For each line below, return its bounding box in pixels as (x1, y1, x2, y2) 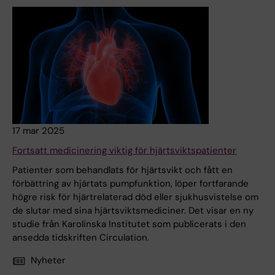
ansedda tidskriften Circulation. (12, 231, 149, 244)
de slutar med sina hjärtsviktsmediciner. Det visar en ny (12, 204, 254, 217)
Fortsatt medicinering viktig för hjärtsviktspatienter (12, 144, 236, 157)
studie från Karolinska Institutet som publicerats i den (12, 218, 246, 231)
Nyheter (31, 254, 66, 267)
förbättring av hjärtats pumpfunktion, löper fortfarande (12, 177, 249, 190)
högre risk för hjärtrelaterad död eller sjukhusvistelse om (12, 191, 258, 204)
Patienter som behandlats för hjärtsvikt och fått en (12, 164, 233, 177)
